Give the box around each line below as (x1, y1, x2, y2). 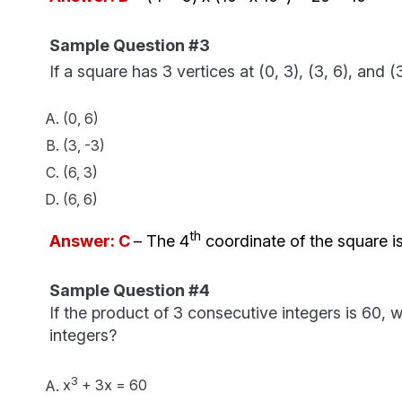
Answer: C (48, 232, 134, 251)
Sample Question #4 (48, 281, 210, 301)
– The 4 (133, 232, 189, 251)
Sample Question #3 (48, 36, 210, 56)
